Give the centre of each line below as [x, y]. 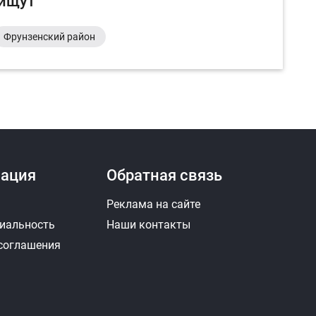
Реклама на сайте [154, 204]
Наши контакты [149, 225]
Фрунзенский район [49, 37]
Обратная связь [165, 175]
